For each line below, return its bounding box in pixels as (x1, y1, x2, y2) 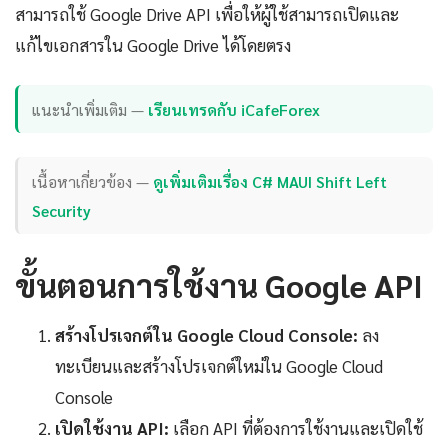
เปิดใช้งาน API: (55, 417, 169, 440)
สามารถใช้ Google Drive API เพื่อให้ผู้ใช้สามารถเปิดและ (15, 3, 399, 25)
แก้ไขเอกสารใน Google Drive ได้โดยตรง (15, 34, 291, 56)
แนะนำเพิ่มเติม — (32, 98, 149, 120)
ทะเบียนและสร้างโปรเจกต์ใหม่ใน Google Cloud (55, 355, 383, 378)
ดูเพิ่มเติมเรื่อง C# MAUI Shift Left (153, 170, 388, 192)
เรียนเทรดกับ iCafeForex (148, 98, 321, 120)
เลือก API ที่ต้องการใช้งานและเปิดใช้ (169, 417, 423, 440)
